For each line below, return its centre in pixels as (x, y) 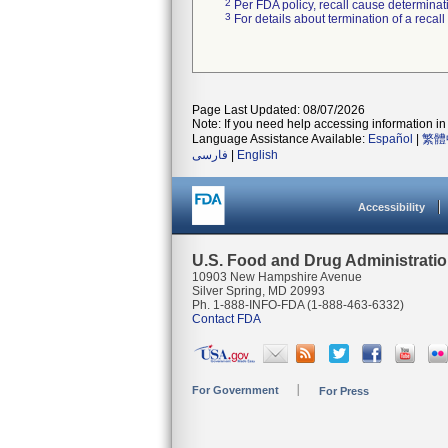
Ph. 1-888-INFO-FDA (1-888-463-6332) (298, 305)
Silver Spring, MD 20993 (258, 291)
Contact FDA (226, 319)
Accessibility (391, 207)
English (257, 155)
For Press (344, 391)
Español (390, 139)
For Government (235, 390)
